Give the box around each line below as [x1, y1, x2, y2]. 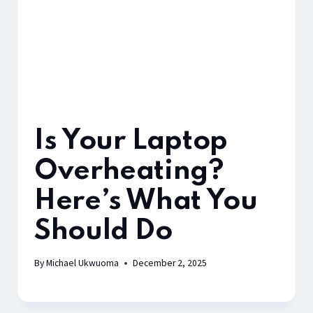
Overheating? [34, 156, 224, 185]
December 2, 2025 [133, 257, 208, 270]
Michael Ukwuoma [46, 257, 119, 270]
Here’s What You [34, 187, 258, 215]
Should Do [34, 217, 173, 245]
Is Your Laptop [34, 126, 228, 155]
